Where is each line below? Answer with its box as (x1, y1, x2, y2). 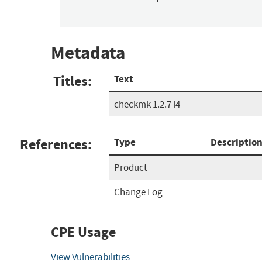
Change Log (114, 185, 163, 198)
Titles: (53, 71, 92, 91)
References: (20, 135, 92, 154)
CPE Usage (51, 222, 116, 242)
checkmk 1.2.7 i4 (114, 98, 180, 111)
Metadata (51, 41, 125, 65)
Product (114, 161, 147, 174)
